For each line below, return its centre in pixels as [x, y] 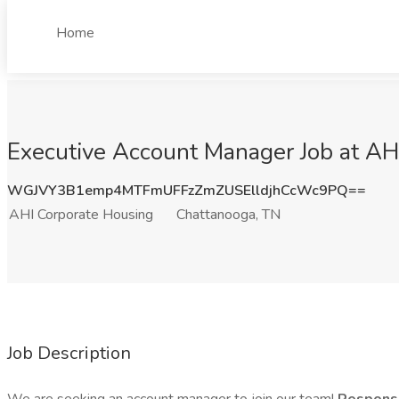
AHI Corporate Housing [81, 215]
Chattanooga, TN [228, 215]
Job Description [69, 353]
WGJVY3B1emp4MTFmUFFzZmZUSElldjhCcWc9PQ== [187, 191]
